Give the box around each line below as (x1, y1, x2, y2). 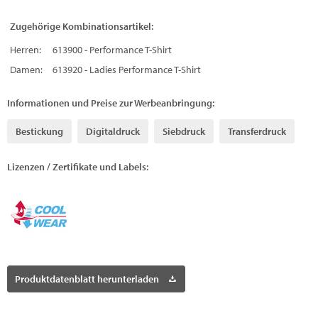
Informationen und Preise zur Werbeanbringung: (7, 97, 214, 110)
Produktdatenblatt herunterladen (15, 273, 159, 286)
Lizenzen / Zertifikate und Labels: (7, 160, 148, 174)
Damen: (10, 63, 43, 77)
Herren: (10, 43, 41, 57)
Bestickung (16, 125, 63, 138)
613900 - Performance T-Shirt (53, 43, 172, 57)
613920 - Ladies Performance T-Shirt (53, 63, 201, 77)
